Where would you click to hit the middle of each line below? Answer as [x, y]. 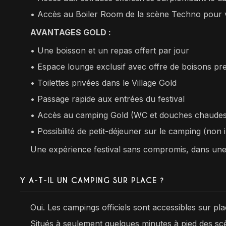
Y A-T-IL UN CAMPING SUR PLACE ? [93, 180]
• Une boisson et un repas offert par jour [110, 50]
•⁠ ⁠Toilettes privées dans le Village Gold [104, 82]
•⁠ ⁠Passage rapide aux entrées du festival [108, 99]
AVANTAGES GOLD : [71, 32]
